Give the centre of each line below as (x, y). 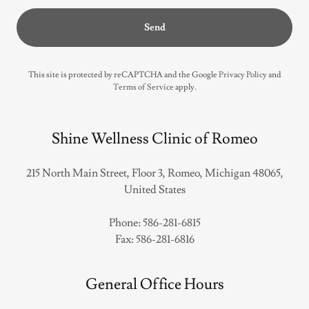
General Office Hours (154, 284)
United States (154, 189)
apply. (185, 87)
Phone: (126, 222)
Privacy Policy (242, 74)
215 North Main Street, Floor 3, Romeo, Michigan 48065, (154, 173)
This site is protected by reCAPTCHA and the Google (123, 74)
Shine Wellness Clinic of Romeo (154, 139)
